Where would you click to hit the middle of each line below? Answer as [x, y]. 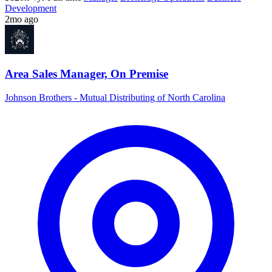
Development [31, 8]
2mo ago [22, 19]
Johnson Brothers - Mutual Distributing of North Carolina [115, 98]
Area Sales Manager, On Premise [87, 74]
